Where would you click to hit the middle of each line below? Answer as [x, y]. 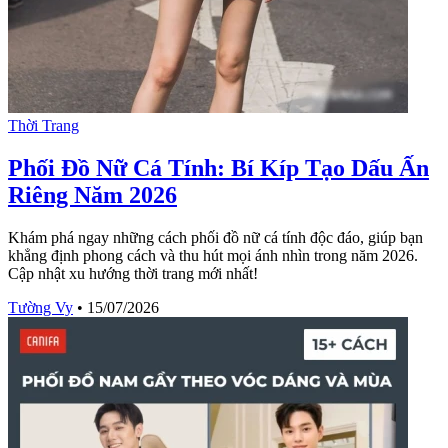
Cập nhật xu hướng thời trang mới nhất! [133, 273]
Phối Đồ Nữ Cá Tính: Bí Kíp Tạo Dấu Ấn [218, 168]
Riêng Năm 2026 [92, 195]
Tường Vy [40, 307]
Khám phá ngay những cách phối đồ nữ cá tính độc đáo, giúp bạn [215, 237]
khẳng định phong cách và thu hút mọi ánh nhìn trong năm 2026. [213, 255]
